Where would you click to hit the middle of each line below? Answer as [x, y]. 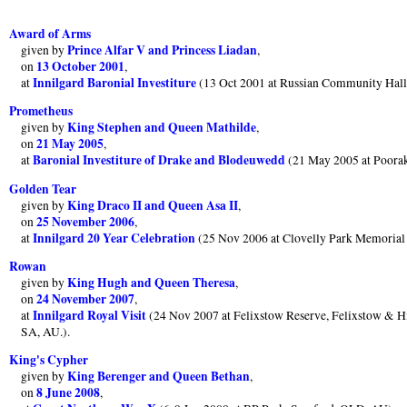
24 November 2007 [86, 298]
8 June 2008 [69, 393]
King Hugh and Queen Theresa [152, 282]
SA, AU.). [46, 331]
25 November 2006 [86, 221]
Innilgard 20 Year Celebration [114, 238]
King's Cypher [49, 360]
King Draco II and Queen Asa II [153, 205]
